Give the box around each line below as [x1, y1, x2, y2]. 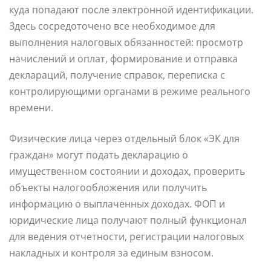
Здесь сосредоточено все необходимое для [9, 19, 215, 33]
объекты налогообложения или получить [9, 181, 207, 195]
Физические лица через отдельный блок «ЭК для [9, 132, 240, 146]
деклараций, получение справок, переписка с [9, 68, 225, 82]
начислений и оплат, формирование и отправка [9, 52, 238, 66]
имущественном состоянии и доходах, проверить [9, 165, 245, 178]
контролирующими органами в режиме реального [9, 85, 250, 99]
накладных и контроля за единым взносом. [9, 246, 214, 260]
